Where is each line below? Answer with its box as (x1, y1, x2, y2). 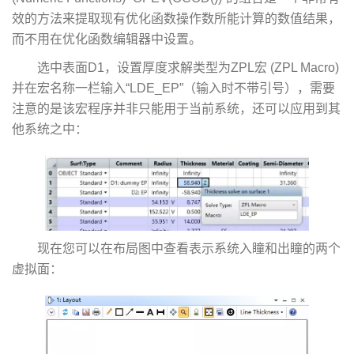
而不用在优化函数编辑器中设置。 (12, 32, 201, 46)
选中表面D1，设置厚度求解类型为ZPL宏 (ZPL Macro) (37, 60, 339, 74)
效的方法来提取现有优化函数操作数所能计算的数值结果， (12, 11, 341, 25)
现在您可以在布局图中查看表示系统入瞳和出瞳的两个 (37, 242, 341, 256)
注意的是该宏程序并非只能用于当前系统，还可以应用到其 (12, 101, 341, 115)
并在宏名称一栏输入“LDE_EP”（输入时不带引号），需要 (12, 81, 335, 95)
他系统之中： (12, 122, 88, 136)
